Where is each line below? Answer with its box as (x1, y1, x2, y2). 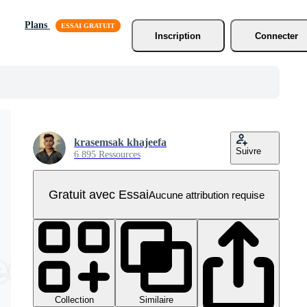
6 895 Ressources (74, 149, 140, 160)
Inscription (155, 30, 201, 41)
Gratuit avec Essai (48, 187, 149, 201)
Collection (54, 295, 94, 305)
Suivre (236, 146, 261, 156)
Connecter (255, 30, 299, 41)
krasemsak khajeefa (74, 136, 167, 148)
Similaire (139, 295, 173, 305)
